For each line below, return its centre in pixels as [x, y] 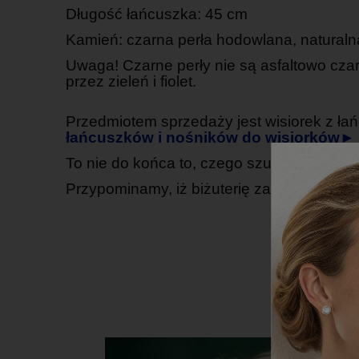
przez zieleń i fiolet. [131, 81]
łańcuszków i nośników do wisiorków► [210, 137]
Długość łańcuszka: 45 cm [157, 14]
